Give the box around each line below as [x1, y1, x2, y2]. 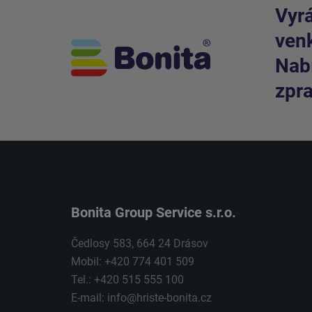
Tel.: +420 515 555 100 [71, 272, 184, 286]
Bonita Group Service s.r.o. [71, 203, 236, 221]
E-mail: [71, 290, 107, 304]
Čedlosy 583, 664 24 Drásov [71, 236, 208, 250]
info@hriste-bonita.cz [107, 290, 212, 304]
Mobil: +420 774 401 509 [71, 254, 194, 268]
